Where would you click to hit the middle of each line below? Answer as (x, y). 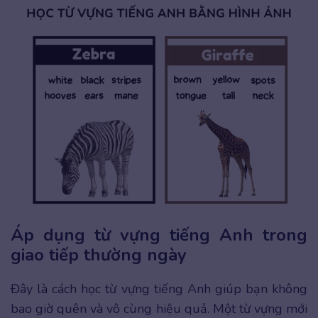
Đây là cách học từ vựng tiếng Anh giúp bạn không (159, 289)
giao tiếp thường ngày (99, 255)
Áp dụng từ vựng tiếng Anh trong (159, 235)
